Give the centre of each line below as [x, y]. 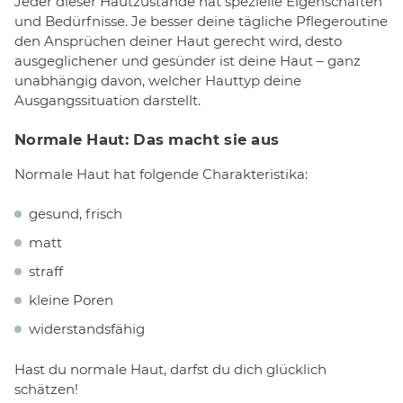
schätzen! [46, 389]
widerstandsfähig [87, 329]
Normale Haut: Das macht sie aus [147, 140]
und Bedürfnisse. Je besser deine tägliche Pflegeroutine [201, 21]
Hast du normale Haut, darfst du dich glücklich [170, 369]
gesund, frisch [76, 214]
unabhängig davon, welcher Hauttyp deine [158, 80]
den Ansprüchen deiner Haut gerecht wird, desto [178, 40]
